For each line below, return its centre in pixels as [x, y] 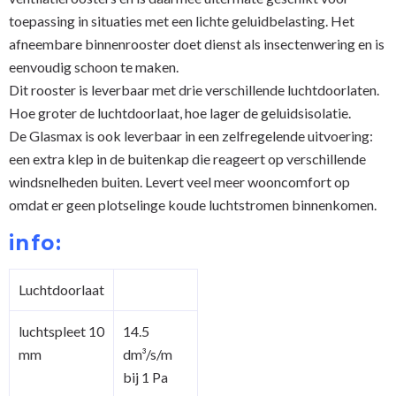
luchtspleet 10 [61, 331]
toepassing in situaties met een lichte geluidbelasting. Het [182, 20]
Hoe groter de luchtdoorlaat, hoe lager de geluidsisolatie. [180, 112]
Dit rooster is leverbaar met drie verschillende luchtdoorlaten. [194, 89]
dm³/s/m [148, 354]
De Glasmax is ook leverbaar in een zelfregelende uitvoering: [191, 135]
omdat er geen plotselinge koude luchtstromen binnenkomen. [193, 204]
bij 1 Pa [145, 377]
